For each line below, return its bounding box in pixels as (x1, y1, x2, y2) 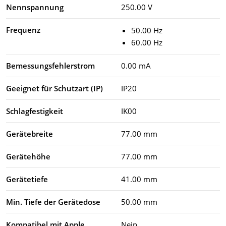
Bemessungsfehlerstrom (6, 60, 95, 71)
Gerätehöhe (6, 151, 50, 161)
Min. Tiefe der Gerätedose (6, 196, 100, 207)
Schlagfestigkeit (6, 105, 63, 116)
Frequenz (6, 24, 40, 35)
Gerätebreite (6, 128, 53, 139)
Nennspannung (6, 2, 64, 12)
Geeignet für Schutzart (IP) (6, 83, 103, 93)
